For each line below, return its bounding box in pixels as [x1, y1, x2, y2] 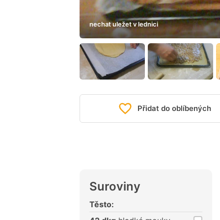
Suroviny [89, 179, 140, 194]
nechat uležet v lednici [89, 20, 158, 28]
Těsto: [89, 199, 114, 210]
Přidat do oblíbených [137, 104, 211, 113]
